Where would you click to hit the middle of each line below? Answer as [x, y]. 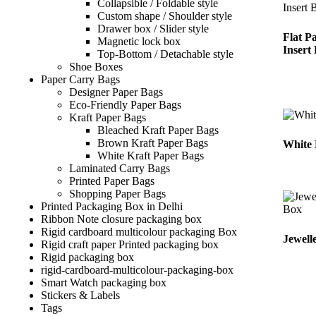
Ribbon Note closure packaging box [121, 219]
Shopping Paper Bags [117, 194]
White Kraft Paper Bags [151, 156]
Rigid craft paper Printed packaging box [130, 245]
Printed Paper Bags [112, 181]
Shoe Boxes [96, 67]
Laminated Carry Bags [120, 169]
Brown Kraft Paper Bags [153, 143]
